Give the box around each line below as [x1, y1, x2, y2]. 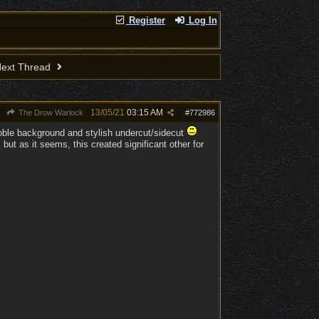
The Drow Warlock [16, 108, 83, 117]
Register [125, 15, 165, 26]
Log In [185, 15, 217, 26]
